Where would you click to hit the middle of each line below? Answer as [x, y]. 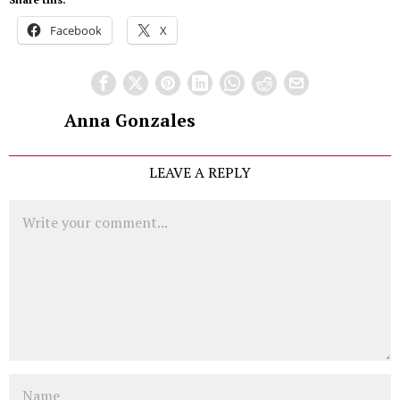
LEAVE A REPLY [200, 172]
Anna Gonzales [129, 121]
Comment [37, 209]
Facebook [76, 30]
